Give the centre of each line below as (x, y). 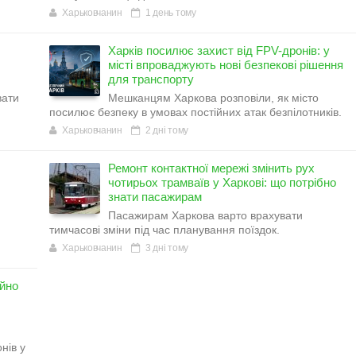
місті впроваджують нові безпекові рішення (226, 64)
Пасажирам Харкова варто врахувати (205, 215)
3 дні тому (166, 248)
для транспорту (151, 79)
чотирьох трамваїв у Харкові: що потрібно (222, 182)
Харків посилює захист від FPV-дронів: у (219, 50)
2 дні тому (166, 130)
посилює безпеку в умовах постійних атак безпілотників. (195, 112)
